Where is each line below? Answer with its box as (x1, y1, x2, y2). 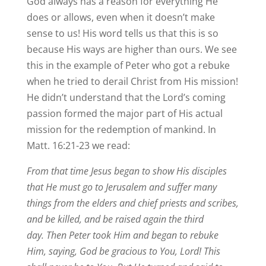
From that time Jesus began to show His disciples (26, 164, 227, 178)
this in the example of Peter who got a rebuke (26, 59, 230, 72)
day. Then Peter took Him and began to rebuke (26, 229, 218, 242)
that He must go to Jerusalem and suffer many (26, 180, 217, 194)
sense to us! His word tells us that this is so (26, 27, 218, 40)
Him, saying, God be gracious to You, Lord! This (26, 245, 220, 258)
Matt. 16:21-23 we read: (26, 139, 130, 153)
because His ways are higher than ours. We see (26, 43, 237, 56)
